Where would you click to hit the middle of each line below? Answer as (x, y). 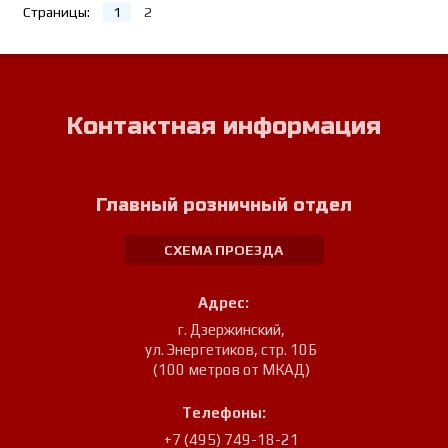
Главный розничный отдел (223, 204)
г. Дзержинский (229, 329)
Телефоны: (223, 412)
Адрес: (224, 302)
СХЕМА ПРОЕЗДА (224, 249)
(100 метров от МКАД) (231, 369)
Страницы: (57, 11)
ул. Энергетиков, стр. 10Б (231, 349)
